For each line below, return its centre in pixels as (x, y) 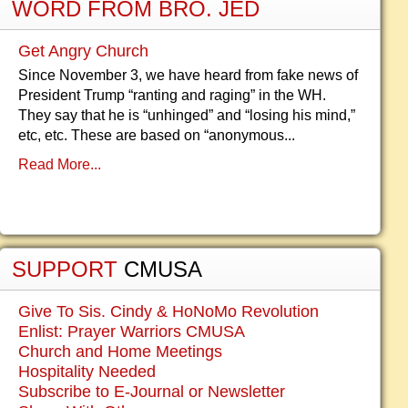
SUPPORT (67, 269)
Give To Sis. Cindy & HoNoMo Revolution (168, 311)
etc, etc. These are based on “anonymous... (156, 135)
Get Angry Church (83, 51)
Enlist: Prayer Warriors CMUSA (131, 331)
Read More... (59, 164)
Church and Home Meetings (120, 352)
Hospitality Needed (87, 372)
